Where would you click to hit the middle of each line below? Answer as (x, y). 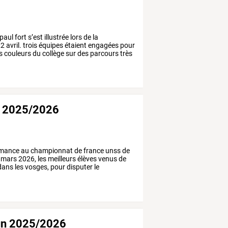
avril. (13, 45)
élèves (87, 159)
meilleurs (61, 159)
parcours (104, 53)
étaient (75, 45)
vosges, (36, 167)
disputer (79, 167)
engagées (103, 45)
